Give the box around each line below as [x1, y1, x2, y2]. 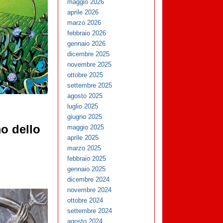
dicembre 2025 [67, 50, 110, 58]
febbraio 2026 [67, 29, 107, 37]
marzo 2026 [67, 19, 102, 27]
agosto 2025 [67, 92, 103, 100]
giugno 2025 [67, 113, 103, 121]
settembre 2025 [67, 82, 112, 90]
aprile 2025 [67, 134, 99, 142]
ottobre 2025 [67, 71, 104, 79]
